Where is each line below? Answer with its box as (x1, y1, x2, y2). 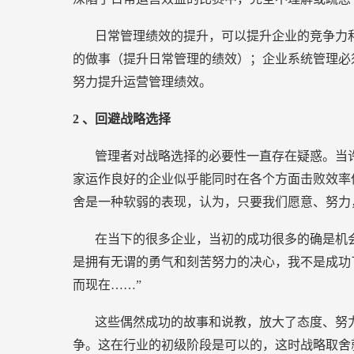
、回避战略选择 (82, 112, 171, 126)
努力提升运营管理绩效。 (73, 75, 212, 88)
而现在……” (73, 278, 141, 292)
